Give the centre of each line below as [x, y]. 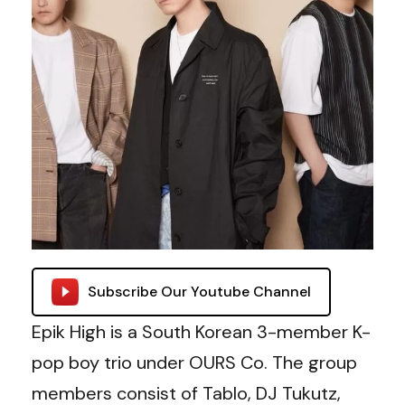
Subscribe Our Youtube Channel [199, 292]
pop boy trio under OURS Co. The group [194, 363]
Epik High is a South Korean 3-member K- [201, 332]
